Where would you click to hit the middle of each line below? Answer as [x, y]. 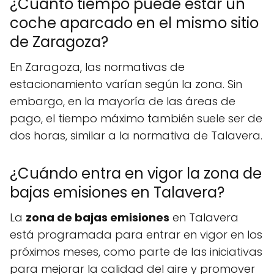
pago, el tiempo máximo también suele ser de [136, 118]
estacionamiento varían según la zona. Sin [126, 84]
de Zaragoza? [59, 42]
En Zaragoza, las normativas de [97, 67]
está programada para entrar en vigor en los [136, 235]
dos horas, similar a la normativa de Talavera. [136, 135]
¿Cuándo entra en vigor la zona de [136, 173]
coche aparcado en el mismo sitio [134, 23]
